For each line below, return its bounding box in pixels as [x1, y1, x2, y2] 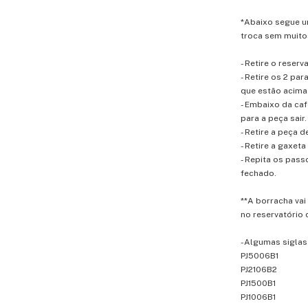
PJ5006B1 [241, 251, 278, 261]
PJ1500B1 [241, 278, 276, 288]
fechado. [241, 168, 276, 178]
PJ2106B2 [241, 265, 277, 274]
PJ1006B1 [241, 292, 276, 302]
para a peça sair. [241, 113, 307, 123]
